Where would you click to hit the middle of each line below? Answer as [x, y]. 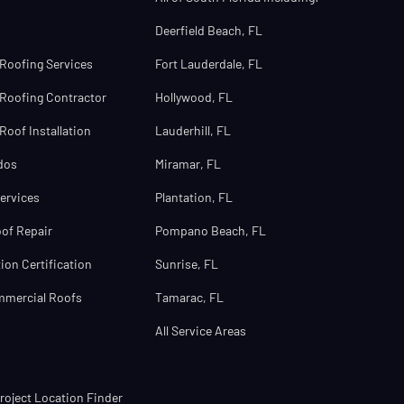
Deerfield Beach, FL [209, 30]
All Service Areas [201, 331]
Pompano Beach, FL [211, 230]
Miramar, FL [188, 164]
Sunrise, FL [187, 264]
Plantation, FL [194, 197]
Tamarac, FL [189, 297]
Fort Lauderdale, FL [209, 64]
